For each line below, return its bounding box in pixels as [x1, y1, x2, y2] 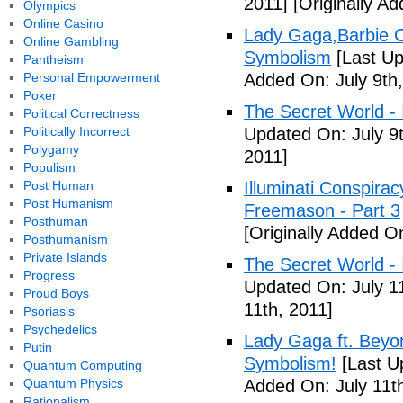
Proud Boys [22, 286, 89, 300]
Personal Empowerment [22, 70, 160, 85]
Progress [22, 268, 75, 282]
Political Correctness [22, 106, 139, 121]
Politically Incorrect [22, 124, 130, 139]
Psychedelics [22, 322, 97, 336]
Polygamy [22, 142, 79, 157]
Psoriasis [22, 304, 75, 318]
